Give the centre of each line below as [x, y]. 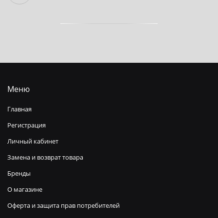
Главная [19, 109]
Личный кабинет [33, 141]
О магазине [25, 190]
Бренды [19, 173]
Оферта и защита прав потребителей [64, 206]
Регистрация [27, 125]
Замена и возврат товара [45, 157]
